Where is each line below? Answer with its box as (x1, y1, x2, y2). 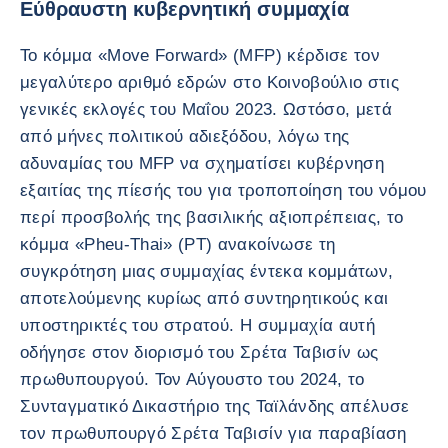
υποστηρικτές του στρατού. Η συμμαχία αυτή (20, 315, 375, 335)
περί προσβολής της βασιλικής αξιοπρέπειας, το (20, 207, 404, 227)
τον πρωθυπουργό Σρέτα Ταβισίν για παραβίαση (20, 423, 407, 443)
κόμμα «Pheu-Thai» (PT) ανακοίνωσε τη (20, 234, 336, 254)
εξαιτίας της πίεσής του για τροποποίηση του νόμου (20, 180, 427, 200)
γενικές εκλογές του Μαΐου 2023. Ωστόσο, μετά (20, 99, 392, 119)
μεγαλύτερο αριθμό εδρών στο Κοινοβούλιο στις (20, 72, 399, 92)
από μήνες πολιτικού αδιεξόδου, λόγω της (20, 126, 350, 146)
